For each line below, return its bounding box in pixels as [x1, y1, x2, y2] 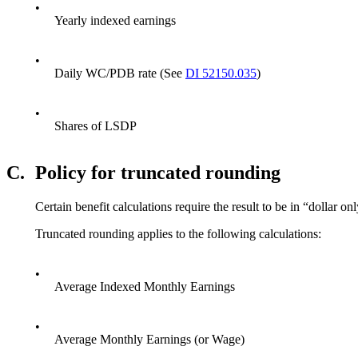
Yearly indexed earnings [54, 14, 176, 28]
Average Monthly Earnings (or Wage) [54, 332, 245, 347]
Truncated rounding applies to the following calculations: [35, 227, 321, 241]
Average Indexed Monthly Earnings [54, 280, 235, 294]
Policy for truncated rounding [35, 162, 280, 184]
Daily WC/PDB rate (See [54, 66, 185, 81]
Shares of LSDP [54, 119, 137, 133]
